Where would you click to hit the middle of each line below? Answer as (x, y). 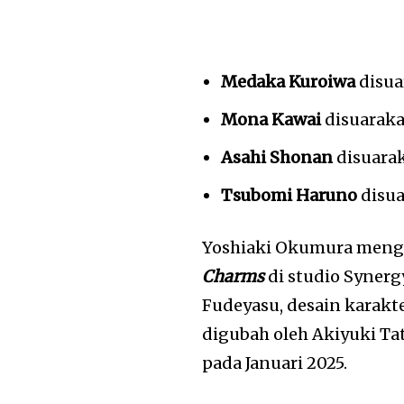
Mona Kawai (271, 119)
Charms (234, 276)
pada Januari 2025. (275, 363)
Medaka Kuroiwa (289, 81)
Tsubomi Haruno (289, 195)
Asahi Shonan (277, 157)
